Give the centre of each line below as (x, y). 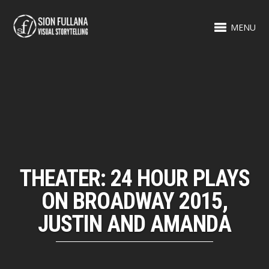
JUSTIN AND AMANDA (134, 224)
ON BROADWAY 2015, (134, 201)
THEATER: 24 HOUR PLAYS (134, 178)
